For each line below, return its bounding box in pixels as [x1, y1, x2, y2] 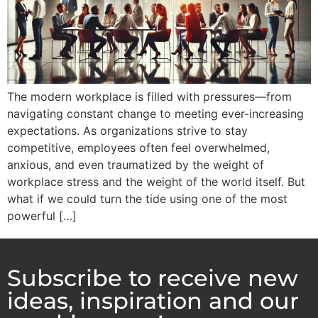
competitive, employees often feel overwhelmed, [7, 140, 270, 155]
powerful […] [7, 208, 77, 223]
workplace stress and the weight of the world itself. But [7, 174, 305, 189]
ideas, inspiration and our [7, 286, 299, 314]
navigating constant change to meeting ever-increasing [7, 106, 304, 121]
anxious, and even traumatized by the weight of [7, 157, 264, 172]
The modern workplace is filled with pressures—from [7, 89, 292, 104]
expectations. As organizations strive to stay [7, 123, 248, 138]
